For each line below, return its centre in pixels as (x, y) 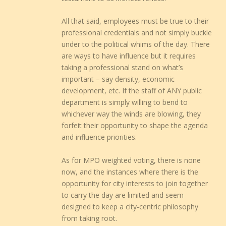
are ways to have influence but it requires (129, 56)
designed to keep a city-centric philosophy (130, 206)
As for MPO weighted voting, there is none (131, 160)
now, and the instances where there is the (130, 172)
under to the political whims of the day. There (136, 44)
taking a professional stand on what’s (123, 68)
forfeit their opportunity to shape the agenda (135, 126)
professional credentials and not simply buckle (137, 33)
